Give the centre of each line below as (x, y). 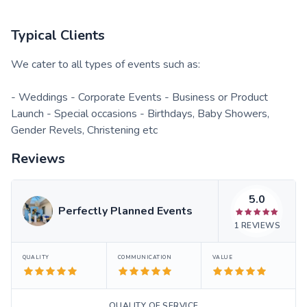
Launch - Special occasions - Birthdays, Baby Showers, (140, 113)
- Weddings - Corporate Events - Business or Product (139, 97)
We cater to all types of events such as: (106, 64)
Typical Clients (58, 35)
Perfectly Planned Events (125, 211)
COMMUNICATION (145, 257)
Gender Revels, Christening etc (84, 130)
